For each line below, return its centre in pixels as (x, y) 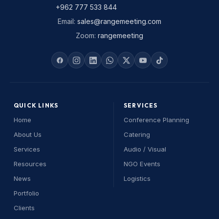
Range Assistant (63, 206)
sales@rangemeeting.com (119, 21)
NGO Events (142, 164)
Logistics (137, 178)
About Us (28, 134)
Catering (137, 134)
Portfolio (26, 193)
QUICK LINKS (36, 105)
